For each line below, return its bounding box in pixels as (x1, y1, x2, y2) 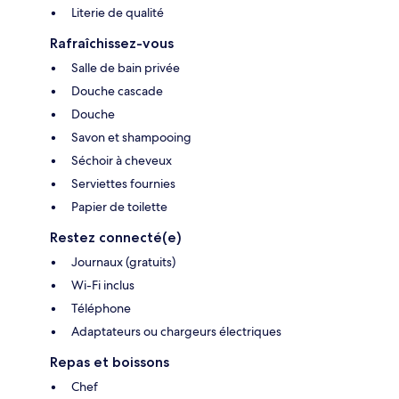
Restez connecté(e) (50, 229, 182, 247)
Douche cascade (71, 83, 163, 100)
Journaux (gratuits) (71, 254, 175, 271)
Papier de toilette (71, 199, 167, 216)
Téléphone (71, 300, 131, 317)
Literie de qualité (71, 4, 164, 21)
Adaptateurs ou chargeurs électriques (71, 323, 281, 340)
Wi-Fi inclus (71, 277, 134, 294)
